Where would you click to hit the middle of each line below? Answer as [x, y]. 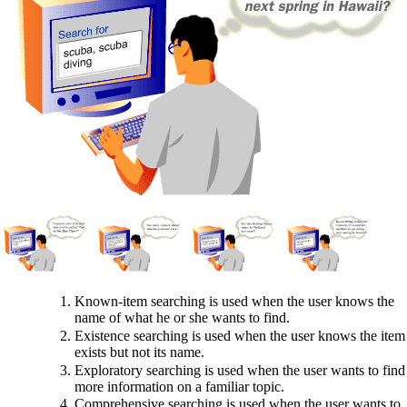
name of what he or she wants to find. [182, 318]
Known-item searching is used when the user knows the [234, 302]
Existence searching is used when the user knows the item [239, 336]
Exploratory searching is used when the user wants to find [239, 370]
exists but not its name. [139, 352]
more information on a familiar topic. [179, 386]
